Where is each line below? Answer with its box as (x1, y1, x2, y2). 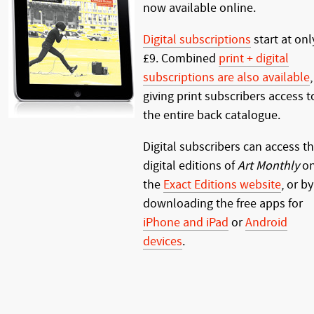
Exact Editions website (163, 177, 281, 192)
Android (245, 215, 287, 230)
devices (143, 234, 182, 249)
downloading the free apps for (143, 196, 303, 211)
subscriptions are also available (143, 70, 310, 85)
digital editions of (143, 158, 238, 173)
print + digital (219, 51, 289, 66)
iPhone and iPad (143, 215, 228, 230)
